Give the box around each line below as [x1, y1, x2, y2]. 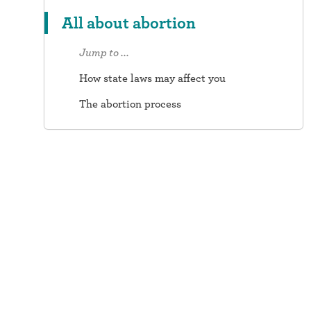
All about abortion [62, 12, 196, 33]
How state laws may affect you [79, 72, 226, 85]
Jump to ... [79, 46, 129, 59]
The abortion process [79, 97, 181, 110]
